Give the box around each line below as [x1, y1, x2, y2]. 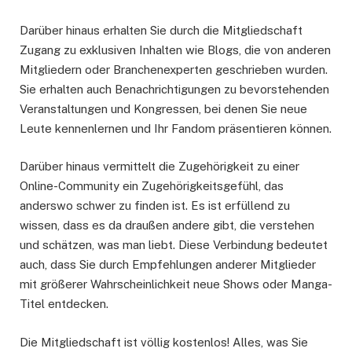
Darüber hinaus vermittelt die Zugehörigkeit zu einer [20, 159, 299, 174]
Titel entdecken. [20, 297, 108, 311]
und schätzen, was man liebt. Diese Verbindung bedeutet [20, 238, 328, 252]
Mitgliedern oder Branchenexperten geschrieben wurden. [20, 63, 328, 77]
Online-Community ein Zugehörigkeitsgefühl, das [20, 179, 284, 193]
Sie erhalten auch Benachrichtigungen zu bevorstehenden [20, 82, 329, 97]
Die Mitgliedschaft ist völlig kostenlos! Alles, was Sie [20, 335, 308, 349]
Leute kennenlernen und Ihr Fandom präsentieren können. [20, 122, 332, 136]
